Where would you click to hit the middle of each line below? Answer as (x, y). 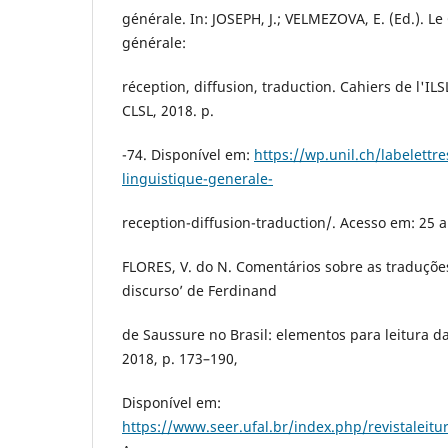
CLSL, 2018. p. (168, 111)
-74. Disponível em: (188, 155)
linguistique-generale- (197, 179)
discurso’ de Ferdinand (199, 291)
